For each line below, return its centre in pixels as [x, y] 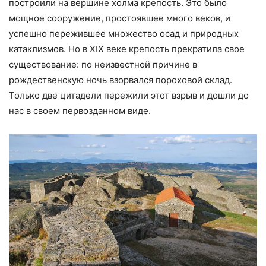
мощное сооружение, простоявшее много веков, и [120, 18]
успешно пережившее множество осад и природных [124, 33]
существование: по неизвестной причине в [103, 64]
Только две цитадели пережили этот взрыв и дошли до [129, 95]
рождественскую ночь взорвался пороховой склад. [121, 80]
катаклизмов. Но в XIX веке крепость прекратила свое [127, 49]
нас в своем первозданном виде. [80, 110]
